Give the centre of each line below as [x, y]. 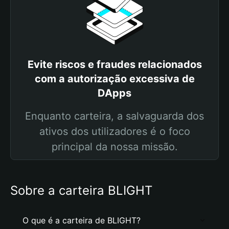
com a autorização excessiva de [114, 79]
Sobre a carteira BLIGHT [81, 190]
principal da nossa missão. [114, 147]
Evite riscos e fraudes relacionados [114, 64]
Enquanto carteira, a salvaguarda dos [114, 116]
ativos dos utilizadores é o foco [114, 131]
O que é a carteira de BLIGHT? [82, 220]
